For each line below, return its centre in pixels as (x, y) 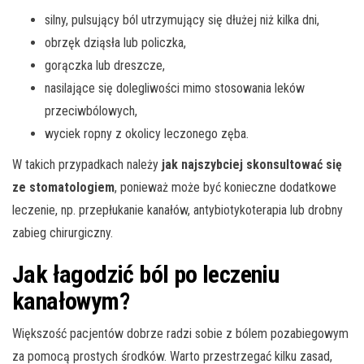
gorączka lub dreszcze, (105, 65)
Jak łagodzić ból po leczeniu (146, 274)
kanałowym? (71, 301)
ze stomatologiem (63, 187)
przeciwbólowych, (91, 110)
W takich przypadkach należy (87, 164)
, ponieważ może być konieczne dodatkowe (225, 187)
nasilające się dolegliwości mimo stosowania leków (175, 88)
